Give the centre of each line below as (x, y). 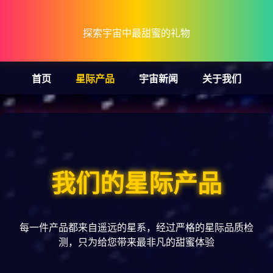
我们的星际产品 (136, 183)
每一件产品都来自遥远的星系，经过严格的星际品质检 (136, 227)
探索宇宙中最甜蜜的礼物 (136, 34)
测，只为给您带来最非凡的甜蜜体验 (136, 242)
